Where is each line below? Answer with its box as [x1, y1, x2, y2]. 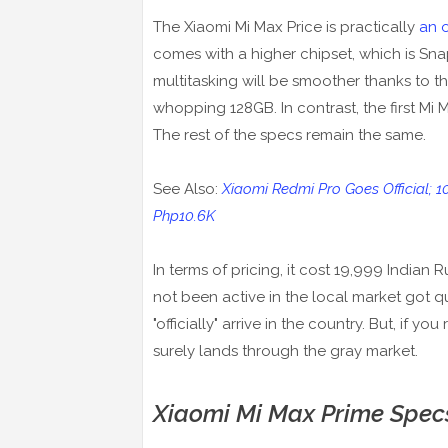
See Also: [153, 180, 222, 199]
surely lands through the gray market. [153, 342, 418, 361]
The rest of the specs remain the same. [153, 126, 426, 145]
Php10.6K [153, 207, 215, 226]
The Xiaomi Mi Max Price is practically [153, 18, 419, 37]
